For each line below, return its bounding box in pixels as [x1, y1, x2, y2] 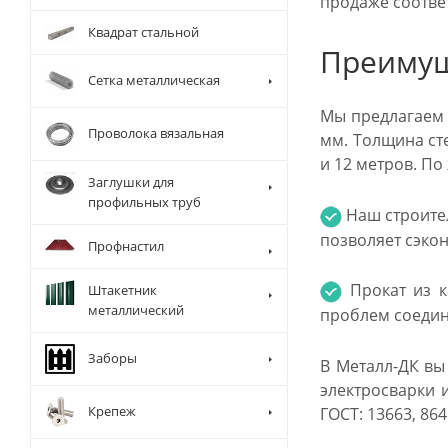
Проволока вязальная [88, 124, 224, 142]
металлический [88, 301, 184, 319]
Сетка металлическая [88, 71, 220, 89]
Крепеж [88, 402, 136, 420]
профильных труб [88, 193, 201, 211]
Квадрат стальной [88, 23, 199, 41]
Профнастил [88, 237, 164, 255]
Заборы [88, 349, 137, 367]
